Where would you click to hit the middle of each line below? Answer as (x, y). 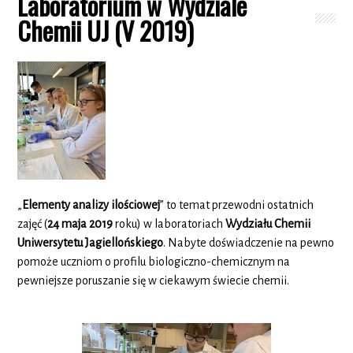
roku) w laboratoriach (169, 223)
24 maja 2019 (80, 223)
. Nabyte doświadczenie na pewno (249, 242)
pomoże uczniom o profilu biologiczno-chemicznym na (154, 261)
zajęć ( (33, 223)
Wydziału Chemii (268, 223)
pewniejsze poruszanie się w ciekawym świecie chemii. (154, 280)
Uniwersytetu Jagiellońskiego (91, 242)
